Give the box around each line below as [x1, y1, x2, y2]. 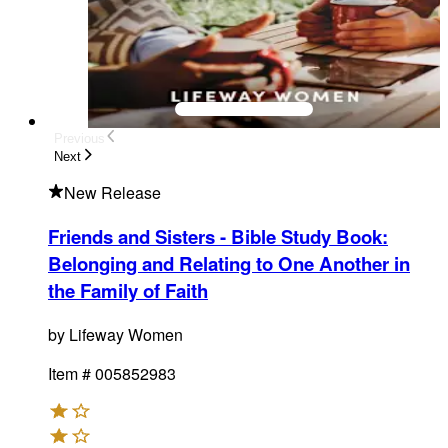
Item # [48, 361, 91, 385]
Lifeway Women [69, 322, 183, 346]
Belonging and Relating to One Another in [48, 249, 410, 277]
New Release [64, 181, 161, 205]
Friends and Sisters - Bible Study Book [48, 222, 382, 250]
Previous [54, 130, 105, 146]
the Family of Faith [48, 276, 208, 304]
